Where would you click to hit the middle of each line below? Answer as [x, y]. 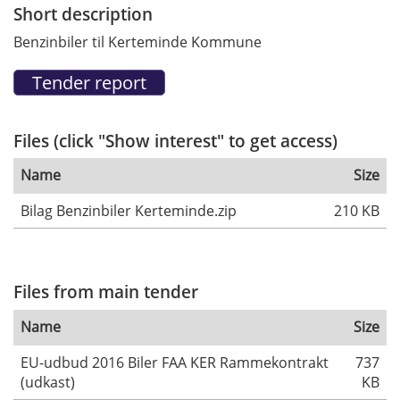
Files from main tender [106, 292]
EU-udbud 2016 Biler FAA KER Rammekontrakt [175, 362]
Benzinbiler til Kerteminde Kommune [137, 42]
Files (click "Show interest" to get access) [175, 140]
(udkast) [48, 382]
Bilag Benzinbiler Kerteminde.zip [129, 211]
